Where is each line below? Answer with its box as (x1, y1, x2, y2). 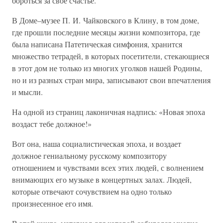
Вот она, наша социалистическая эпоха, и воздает (12, 138, 181, 149)
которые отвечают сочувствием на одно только (12, 186, 172, 197)
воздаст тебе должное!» (12, 118, 92, 129)
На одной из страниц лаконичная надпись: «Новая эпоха (12, 107, 205, 117)
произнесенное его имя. (12, 198, 93, 209)
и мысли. (12, 87, 43, 97)
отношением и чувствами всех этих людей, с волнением (12, 162, 204, 173)
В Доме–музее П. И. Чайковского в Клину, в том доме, (12, 15, 199, 25)
